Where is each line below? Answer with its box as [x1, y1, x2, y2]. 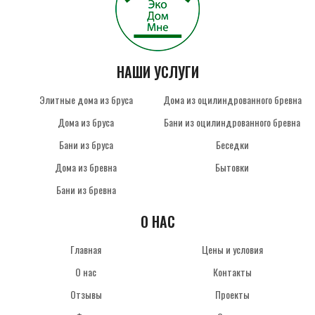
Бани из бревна [56, 181, 116, 197]
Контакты [212, 264, 252, 279]
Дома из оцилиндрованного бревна [162, 91, 302, 107]
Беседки [215, 136, 249, 152]
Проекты [214, 286, 250, 302]
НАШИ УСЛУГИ [116, 61, 199, 82]
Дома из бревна [55, 159, 117, 174]
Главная [70, 241, 101, 257]
